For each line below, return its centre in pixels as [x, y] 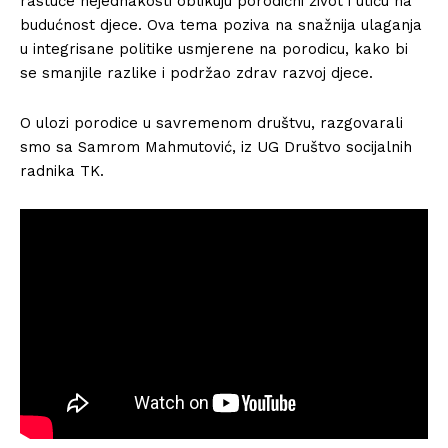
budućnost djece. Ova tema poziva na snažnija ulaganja [221, 25]
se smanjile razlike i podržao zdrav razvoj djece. [196, 73]
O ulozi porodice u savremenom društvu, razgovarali [211, 123]
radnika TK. [62, 171]
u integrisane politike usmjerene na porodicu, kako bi [214, 49]
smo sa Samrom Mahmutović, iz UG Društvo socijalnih [216, 147]
